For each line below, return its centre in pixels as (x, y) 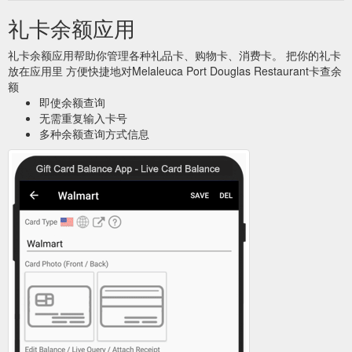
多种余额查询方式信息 (94, 133)
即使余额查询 (72, 102)
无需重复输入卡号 (83, 117)
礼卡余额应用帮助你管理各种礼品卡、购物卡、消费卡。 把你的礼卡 (174, 55)
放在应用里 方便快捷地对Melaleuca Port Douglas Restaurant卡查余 (175, 70)
